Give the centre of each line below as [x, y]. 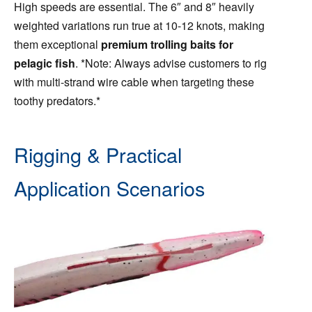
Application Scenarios [109, 188]
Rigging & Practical [98, 155]
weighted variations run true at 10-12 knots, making [139, 26]
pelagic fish [45, 63]
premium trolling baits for [167, 45]
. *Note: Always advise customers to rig [171, 63]
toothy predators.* [57, 101]
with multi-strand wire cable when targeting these [134, 82]
